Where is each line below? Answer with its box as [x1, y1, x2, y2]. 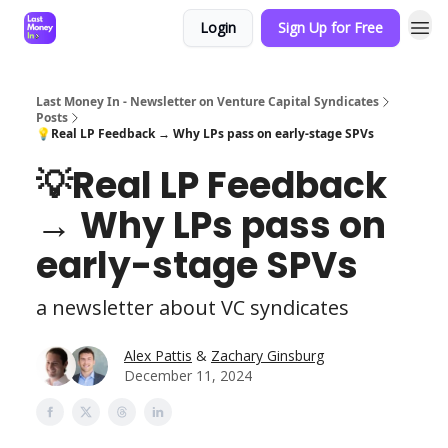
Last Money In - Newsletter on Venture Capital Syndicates [36, 93, 379, 110]
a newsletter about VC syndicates [36, 294, 349, 321]
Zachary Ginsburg [211, 346, 324, 365]
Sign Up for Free [278, 18, 383, 37]
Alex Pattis [124, 346, 192, 365]
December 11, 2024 [124, 366, 252, 385]
